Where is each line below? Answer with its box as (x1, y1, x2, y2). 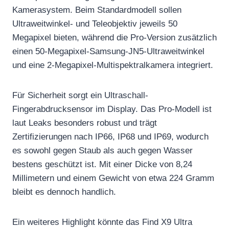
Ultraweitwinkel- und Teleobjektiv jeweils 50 (12, 18, 177, 29)
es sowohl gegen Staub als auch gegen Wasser (12, 145, 193, 155)
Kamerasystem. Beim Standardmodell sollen (12, 5, 181, 15)
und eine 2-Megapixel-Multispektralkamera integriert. (12, 60, 213, 70)
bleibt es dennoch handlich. (12, 187, 116, 197)
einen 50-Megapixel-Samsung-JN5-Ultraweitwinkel (12, 46, 204, 56)
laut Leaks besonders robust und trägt (12, 118, 157, 128)
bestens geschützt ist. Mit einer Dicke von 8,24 (12, 159, 192, 169)
